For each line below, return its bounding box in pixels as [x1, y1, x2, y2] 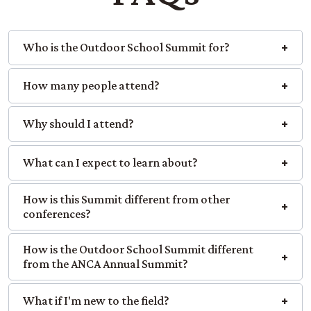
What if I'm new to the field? [23, 294, 169, 308]
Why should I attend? [23, 117, 134, 131]
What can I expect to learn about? [23, 155, 198, 169]
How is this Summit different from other [23, 192, 230, 206]
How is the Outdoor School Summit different [23, 242, 253, 257]
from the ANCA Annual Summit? [23, 257, 188, 271]
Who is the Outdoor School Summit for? [23, 40, 230, 54]
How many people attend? [23, 78, 160, 93]
